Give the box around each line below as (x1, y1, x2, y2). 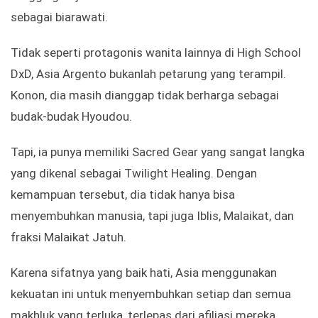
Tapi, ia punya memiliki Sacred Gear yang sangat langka (11, 145, 305, 160)
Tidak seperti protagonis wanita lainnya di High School (11, 45, 301, 60)
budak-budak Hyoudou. (11, 109, 132, 124)
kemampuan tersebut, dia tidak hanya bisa (11, 187, 235, 202)
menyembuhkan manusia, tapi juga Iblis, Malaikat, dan (11, 209, 294, 224)
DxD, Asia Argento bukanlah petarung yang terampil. (11, 67, 286, 82)
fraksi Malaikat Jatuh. (11, 230, 126, 245)
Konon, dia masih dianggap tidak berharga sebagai (11, 88, 279, 103)
